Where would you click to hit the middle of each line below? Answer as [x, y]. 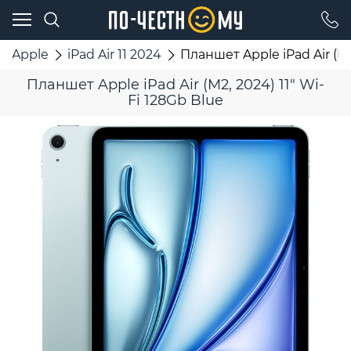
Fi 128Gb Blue [175, 101]
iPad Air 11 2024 [114, 54]
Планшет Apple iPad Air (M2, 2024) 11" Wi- [175, 85]
